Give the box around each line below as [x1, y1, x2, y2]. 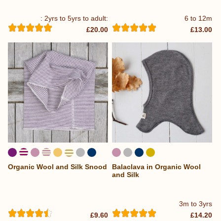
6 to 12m [184, 14, 213, 22]
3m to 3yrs [179, 200, 213, 208]
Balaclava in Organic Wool [112, 162, 201, 171]
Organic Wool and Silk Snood [8, 162, 107, 171]
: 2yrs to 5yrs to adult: [40, 14, 109, 22]
